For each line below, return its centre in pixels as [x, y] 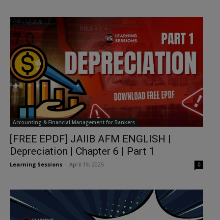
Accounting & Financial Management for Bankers [74, 123]
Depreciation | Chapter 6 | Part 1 [82, 151]
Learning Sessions [36, 165]
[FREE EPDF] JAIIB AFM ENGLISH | [90, 139]
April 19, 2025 [86, 165]
